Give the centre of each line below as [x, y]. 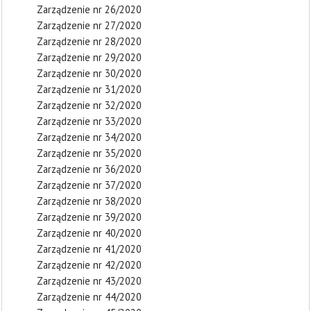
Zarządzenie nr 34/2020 [89, 137]
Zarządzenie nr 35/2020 [89, 153]
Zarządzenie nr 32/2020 [89, 105]
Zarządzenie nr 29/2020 [89, 57]
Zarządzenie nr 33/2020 [89, 121]
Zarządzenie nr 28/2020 [89, 41]
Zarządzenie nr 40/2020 [89, 233]
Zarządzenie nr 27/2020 [89, 25]
